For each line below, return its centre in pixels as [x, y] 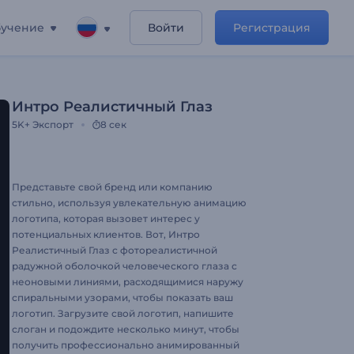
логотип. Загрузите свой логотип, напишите [123, 313]
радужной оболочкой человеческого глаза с [124, 266]
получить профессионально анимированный [126, 345]
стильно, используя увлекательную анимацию [129, 203]
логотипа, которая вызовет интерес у [106, 218]
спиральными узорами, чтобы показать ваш [122, 298]
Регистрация [272, 28]
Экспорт [53, 124]
